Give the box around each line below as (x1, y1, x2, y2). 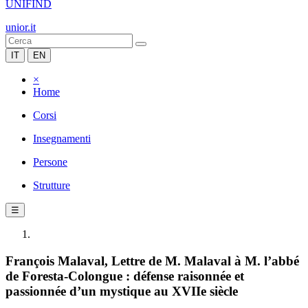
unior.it (5, 21, 36, 33)
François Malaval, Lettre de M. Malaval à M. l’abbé (5, 253, 299, 268)
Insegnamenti (33, 133, 91, 144)
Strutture (33, 179, 70, 191)
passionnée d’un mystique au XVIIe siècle (5, 283, 238, 298)
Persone (33, 156, 67, 168)
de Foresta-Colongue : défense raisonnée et (5, 268, 244, 283)
